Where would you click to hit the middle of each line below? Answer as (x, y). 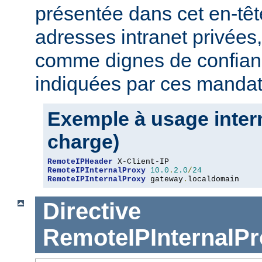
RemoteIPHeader (80, 161)
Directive (92, 211)
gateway (164, 179)
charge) (83, 141)
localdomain (213, 179)
